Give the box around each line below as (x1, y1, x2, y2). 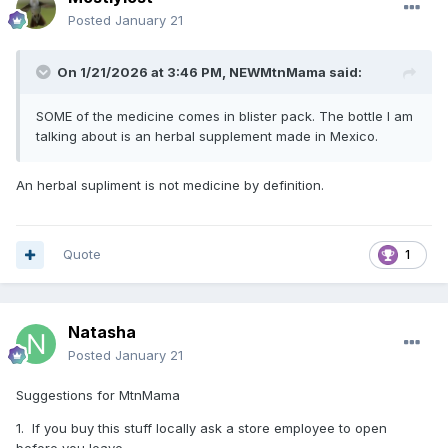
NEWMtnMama (229, 64, 326, 81)
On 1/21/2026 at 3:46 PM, (57, 64, 229, 81)
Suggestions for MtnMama (16, 387, 200, 404)
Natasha (68, 322, 136, 343)
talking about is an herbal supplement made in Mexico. (36, 128, 378, 145)
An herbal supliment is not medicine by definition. (16, 177, 328, 194)
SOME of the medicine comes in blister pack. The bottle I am (36, 108, 413, 125)
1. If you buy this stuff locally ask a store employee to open (16, 420, 387, 437)
